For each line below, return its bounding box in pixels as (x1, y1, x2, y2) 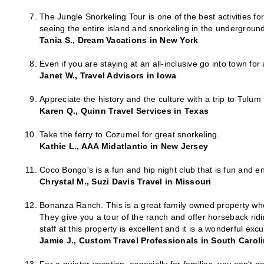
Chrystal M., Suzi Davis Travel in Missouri (39, 177, 212, 187)
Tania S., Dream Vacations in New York (39, 35, 199, 45)
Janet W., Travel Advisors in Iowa (39, 71, 177, 81)
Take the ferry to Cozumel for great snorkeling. (39, 130, 220, 140)
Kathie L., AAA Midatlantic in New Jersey (39, 141, 208, 151)
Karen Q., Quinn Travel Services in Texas (39, 106, 209, 116)
